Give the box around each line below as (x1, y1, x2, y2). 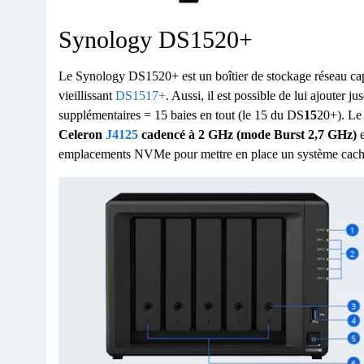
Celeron (58, 127, 106, 141)
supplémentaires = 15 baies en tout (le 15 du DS (58, 107, 304, 122)
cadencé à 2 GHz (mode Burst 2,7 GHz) (138, 127, 357, 141)
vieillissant (58, 88, 115, 102)
